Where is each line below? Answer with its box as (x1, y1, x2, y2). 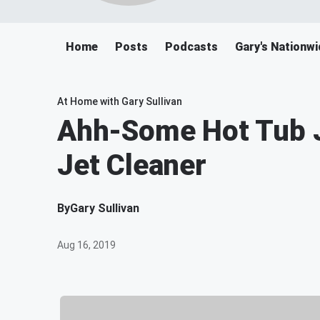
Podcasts (165, 40, 218, 54)
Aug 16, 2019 (57, 239, 116, 251)
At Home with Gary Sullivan (57, 96, 182, 107)
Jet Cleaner (57, 149, 206, 182)
